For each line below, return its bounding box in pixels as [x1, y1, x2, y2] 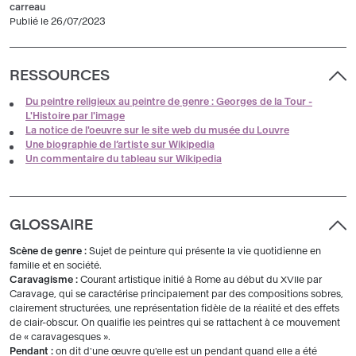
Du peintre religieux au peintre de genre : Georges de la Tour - [25, 97, 312, 107]
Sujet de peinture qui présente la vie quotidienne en [89, 246, 321, 257]
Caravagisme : [10, 275, 80, 285]
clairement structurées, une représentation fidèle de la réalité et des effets [10, 304, 339, 314]
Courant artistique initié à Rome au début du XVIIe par [80, 275, 322, 285]
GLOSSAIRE [10, 218, 93, 233]
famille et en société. [10, 261, 102, 271]
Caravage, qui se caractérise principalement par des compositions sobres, [10, 289, 343, 300]
